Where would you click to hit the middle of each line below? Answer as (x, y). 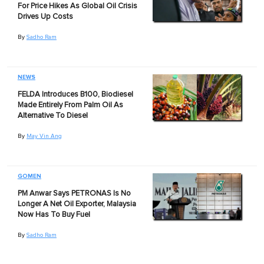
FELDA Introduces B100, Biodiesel (75, 94)
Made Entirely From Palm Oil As (70, 105)
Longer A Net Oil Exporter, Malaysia (77, 204)
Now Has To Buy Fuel (54, 214)
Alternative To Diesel (52, 115)
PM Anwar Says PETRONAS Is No (74, 193)
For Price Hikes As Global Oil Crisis (77, 6)
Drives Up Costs (45, 16)
